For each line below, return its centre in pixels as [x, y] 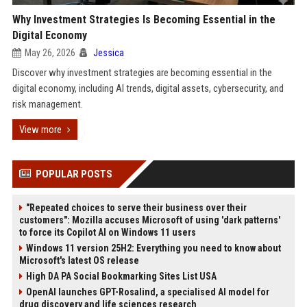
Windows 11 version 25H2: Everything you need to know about [153, 248]
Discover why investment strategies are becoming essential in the [142, 73]
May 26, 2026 [50, 53]
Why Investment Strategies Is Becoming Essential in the [144, 20]
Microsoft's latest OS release [79, 260]
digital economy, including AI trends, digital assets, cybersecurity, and [148, 88]
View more [40, 130]
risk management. [47, 104]
